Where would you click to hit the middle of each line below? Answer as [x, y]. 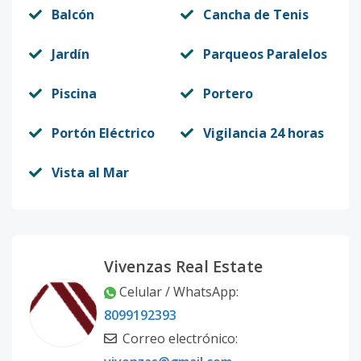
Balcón [73, 15]
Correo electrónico [179, 338]
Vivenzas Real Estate [183, 266]
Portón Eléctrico [103, 133]
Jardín [71, 54]
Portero [228, 93]
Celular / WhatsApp [178, 292]
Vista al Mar [90, 172]
